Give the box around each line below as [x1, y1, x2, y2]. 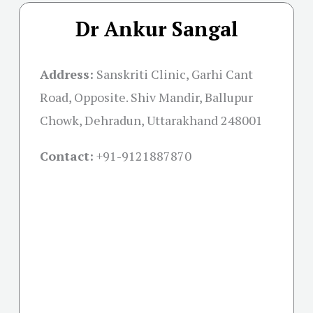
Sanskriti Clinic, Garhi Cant [96, 65, 253, 82]
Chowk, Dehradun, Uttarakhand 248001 [40, 111, 263, 129]
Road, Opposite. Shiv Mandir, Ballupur [40, 88, 253, 105]
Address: [40, 65, 94, 82]
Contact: [40, 147, 94, 164]
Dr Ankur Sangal [75, 15, 238, 42]
